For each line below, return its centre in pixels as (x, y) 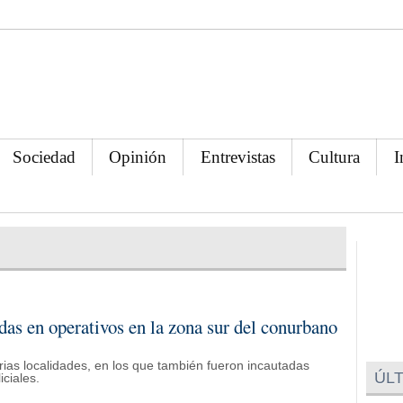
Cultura (335, 157)
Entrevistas (237, 157)
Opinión (138, 157)
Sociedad (45, 157)
